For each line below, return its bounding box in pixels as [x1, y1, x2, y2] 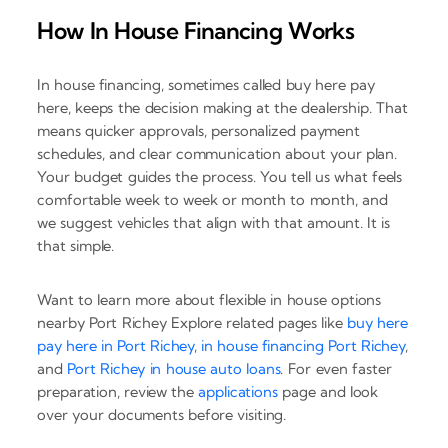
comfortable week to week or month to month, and [37, 190, 388, 210]
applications [198, 382, 278, 402]
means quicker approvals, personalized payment [37, 121, 360, 141]
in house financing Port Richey [201, 336, 405, 356]
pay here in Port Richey [37, 336, 195, 356]
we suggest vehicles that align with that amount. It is [37, 213, 391, 233]
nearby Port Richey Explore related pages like [37, 313, 348, 333]
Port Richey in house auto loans [67, 359, 281, 379]
